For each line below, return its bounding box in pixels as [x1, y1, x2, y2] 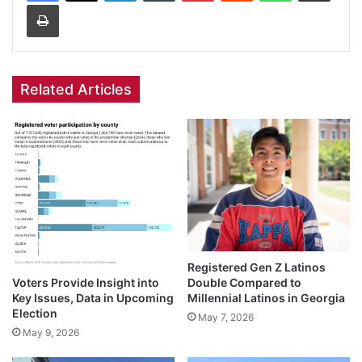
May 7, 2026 [198, 311, 254, 324]
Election [12, 305, 57, 320]
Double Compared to [187, 276, 301, 290]
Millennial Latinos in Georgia [187, 291, 345, 305]
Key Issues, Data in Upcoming [12, 290, 174, 305]
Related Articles [20, 80, 132, 98]
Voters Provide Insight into [12, 275, 159, 289]
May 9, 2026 [23, 326, 79, 339]
